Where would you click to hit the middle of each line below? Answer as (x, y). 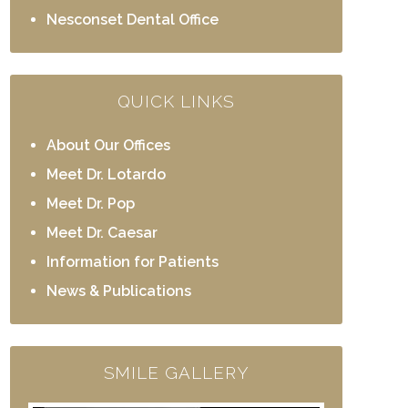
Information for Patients (133, 262)
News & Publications (119, 291)
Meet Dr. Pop (91, 204)
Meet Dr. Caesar (102, 233)
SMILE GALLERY (176, 372)
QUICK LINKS (176, 101)
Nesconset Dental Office (133, 20)
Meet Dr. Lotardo (107, 174)
